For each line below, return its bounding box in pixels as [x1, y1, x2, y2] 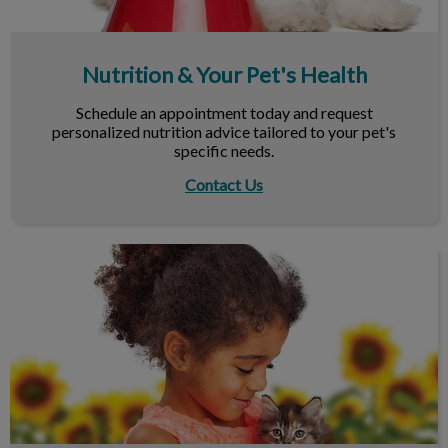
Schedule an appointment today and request [75, 103, 373, 123]
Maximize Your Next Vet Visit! [9, 243, 218, 263]
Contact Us [185, 175, 263, 195]
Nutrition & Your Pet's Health [81, 61, 367, 89]
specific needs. [174, 141, 274, 161]
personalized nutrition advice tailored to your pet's [52, 122, 396, 142]
